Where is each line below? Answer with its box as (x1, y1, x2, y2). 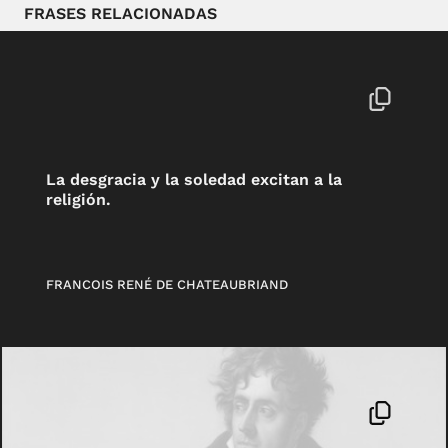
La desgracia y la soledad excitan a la (46, 169, 343, 189)
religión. (46, 189, 112, 209)
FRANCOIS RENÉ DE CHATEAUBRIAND (46, 277, 289, 293)
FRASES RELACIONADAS (24, 4, 217, 23)
